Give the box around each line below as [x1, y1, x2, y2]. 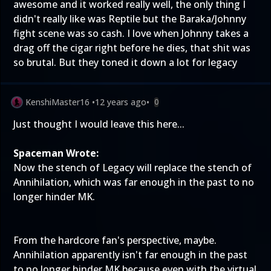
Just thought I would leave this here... [13, 117, 184, 131]
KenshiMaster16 [25, 96, 90, 108]
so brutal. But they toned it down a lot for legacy [13, 56, 237, 69]
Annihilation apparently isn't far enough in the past [13, 248, 247, 261]
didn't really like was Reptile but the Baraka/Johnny [13, 12, 246, 25]
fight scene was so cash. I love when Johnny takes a [13, 27, 249, 40]
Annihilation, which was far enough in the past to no [13, 175, 254, 189]
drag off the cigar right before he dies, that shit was [13, 41, 250, 54]
